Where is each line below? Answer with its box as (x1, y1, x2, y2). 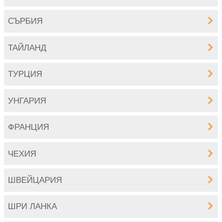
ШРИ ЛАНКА (8, 202, 57, 212)
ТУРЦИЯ (8, 69, 43, 79)
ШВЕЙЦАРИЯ (8, 175, 62, 185)
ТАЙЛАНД (8, 43, 47, 53)
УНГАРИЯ (8, 96, 47, 106)
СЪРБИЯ (8, 16, 43, 26)
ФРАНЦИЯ (8, 122, 50, 132)
